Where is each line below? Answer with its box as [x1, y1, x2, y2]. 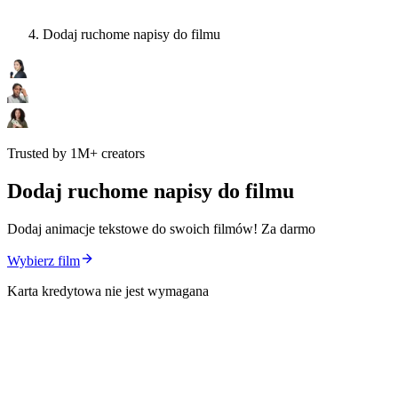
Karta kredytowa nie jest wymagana [7, 283, 209, 299]
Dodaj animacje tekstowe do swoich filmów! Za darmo [7, 221, 315, 237]
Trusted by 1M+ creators [7, 146, 145, 162]
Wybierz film [7, 253, 80, 269]
